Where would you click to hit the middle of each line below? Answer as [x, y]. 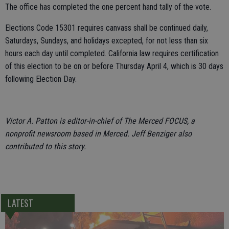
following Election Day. [41, 79]
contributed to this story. [45, 147]
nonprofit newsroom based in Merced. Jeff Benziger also [98, 134]
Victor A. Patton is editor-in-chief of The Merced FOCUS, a [100, 121]
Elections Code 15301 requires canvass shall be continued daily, [107, 28]
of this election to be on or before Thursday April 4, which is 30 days [114, 66]
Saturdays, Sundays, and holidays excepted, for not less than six [107, 41]
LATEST [20, 203]
